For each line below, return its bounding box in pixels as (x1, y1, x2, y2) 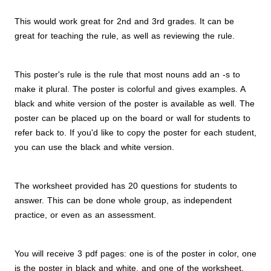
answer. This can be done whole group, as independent (15, 195, 232, 205)
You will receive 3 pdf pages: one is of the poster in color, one (15, 249, 256, 258)
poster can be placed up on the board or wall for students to (15, 113, 250, 123)
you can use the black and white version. (15, 142, 174, 152)
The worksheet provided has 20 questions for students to (15, 181, 237, 191)
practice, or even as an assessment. (15, 210, 156, 220)
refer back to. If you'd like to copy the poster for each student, (15, 128, 256, 137)
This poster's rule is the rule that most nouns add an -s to (15, 70, 240, 79)
